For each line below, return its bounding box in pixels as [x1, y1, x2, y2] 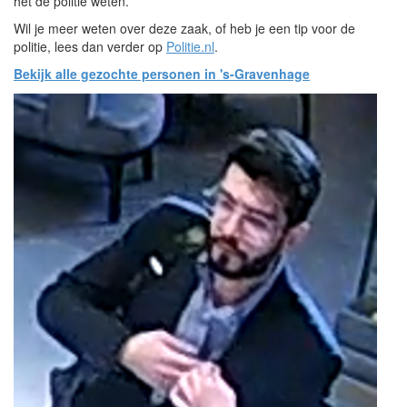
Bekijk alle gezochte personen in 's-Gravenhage [14, 65, 310, 83]
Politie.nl [166, 37, 214, 55]
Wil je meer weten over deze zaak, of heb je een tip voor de [14, 19, 355, 37]
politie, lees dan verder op [14, 37, 166, 55]
